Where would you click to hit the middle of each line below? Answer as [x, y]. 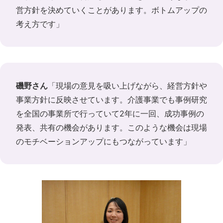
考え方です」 [40, 24]
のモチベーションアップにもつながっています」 [104, 141]
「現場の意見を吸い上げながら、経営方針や [127, 85]
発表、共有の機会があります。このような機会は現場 [111, 127]
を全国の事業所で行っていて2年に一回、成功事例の [110, 113]
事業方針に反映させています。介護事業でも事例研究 [111, 99]
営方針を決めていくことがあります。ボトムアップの [111, 10]
